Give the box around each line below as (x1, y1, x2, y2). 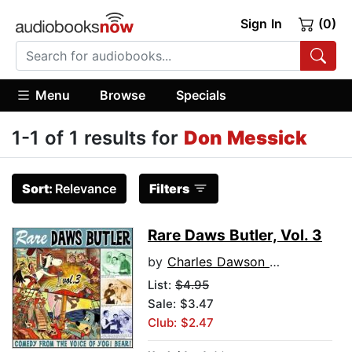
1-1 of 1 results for (12, 126, 184, 150)
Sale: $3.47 (148, 296, 214, 312)
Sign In (240, 16, 282, 31)
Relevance (55, 181, 116, 197)
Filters (149, 181, 189, 197)
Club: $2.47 (148, 315, 214, 331)
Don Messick (184, 126, 307, 150)
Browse (100, 86, 146, 103)
